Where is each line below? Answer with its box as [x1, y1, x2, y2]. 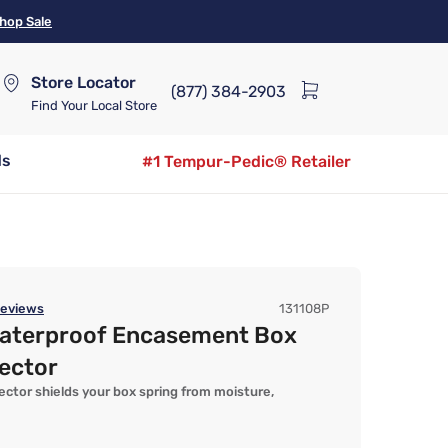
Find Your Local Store [31, 97, 157, 113]
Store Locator [31, 72, 136, 92]
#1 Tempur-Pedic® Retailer [142, 152, 351, 171]
